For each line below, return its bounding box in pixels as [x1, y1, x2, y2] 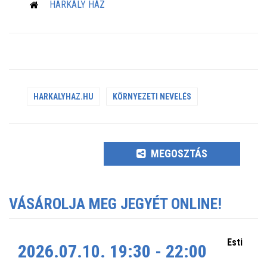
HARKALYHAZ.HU [33, 91, 94, 101]
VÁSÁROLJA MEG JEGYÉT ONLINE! [9, 194, 222, 213]
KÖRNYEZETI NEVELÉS [113, 91, 191, 101]
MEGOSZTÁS [148, 147, 208, 160]
